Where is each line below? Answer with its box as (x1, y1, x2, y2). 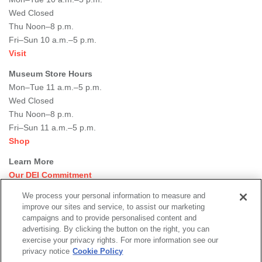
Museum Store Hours (9, 68, 92, 78)
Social (8, 242, 43, 256)
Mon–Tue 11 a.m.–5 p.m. (9, 82, 102, 92)
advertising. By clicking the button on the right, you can (22, 225, 210, 233)
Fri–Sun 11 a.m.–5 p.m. (9, 122, 96, 132)
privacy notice (22, 247, 70, 256)
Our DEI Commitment (9, 170, 92, 180)
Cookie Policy (73, 247, 123, 256)
